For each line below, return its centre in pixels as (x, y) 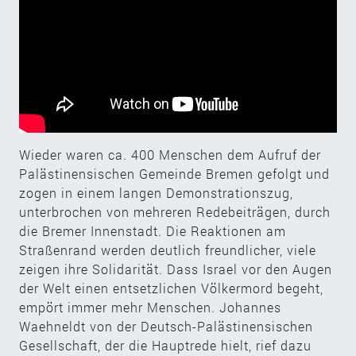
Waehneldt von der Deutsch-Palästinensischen (166, 326)
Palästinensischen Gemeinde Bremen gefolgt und (174, 173)
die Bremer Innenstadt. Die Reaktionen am (153, 230)
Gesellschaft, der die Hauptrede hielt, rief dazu (165, 345)
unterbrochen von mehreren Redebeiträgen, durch (175, 211)
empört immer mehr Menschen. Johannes (150, 307)
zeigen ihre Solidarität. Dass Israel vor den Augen (176, 269)
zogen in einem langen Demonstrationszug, (156, 192)
